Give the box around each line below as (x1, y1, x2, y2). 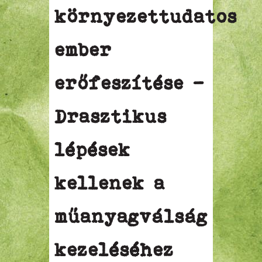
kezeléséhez (55, 239, 174, 260)
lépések (55, 139, 131, 160)
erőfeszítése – (55, 73, 205, 94)
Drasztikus (55, 106, 167, 127)
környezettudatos (55, 6, 237, 27)
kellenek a (55, 173, 166, 194)
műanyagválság (55, 206, 208, 227)
